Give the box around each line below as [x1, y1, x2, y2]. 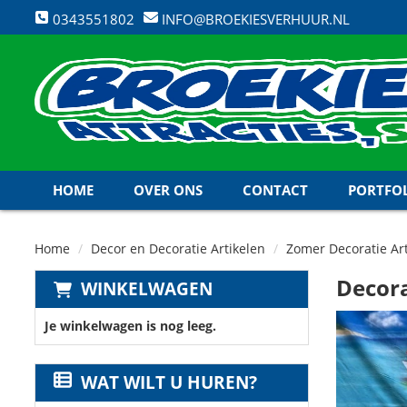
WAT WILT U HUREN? [81, 371, 257, 394]
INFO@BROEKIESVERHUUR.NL [158, 10, 350, 28]
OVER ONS [134, 181, 203, 199]
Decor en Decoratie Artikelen [91, 240, 265, 257]
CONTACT [243, 181, 308, 199]
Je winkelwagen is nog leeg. [45, 317, 216, 334]
